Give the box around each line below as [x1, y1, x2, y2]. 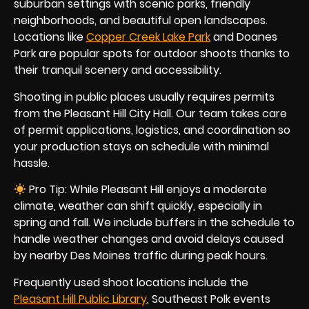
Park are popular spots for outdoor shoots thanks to [14, 46, 290, 62]
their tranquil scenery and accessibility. [14, 62, 221, 79]
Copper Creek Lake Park [86, 29, 210, 46]
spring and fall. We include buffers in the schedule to [14, 215, 295, 231]
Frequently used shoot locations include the [14, 274, 248, 290]
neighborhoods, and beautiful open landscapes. [14, 12, 268, 29]
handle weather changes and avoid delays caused [14, 231, 283, 248]
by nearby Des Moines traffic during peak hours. [14, 248, 268, 264]
